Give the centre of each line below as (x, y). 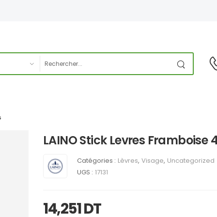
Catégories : (96, 161)
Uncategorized (191, 161)
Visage (153, 161)
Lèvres (128, 161)
